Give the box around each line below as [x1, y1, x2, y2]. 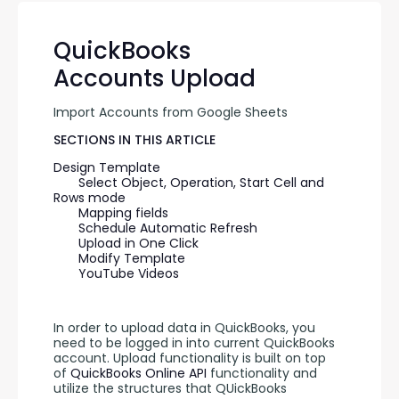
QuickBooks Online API [70, 364, 210, 382]
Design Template [53, 159, 160, 176]
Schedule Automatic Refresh [78, 219, 257, 237]
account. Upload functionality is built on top [53, 349, 326, 367]
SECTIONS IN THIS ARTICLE [53, 131, 216, 149]
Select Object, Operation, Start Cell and [78, 174, 324, 191]
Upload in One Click [78, 234, 199, 252]
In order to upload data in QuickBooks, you [53, 319, 315, 337]
